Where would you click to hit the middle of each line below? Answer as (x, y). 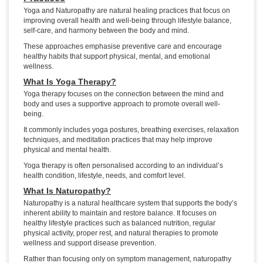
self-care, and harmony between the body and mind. (107, 31)
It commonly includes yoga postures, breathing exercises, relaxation (131, 130)
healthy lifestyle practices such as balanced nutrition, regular (119, 223)
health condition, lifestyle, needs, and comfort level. (104, 176)
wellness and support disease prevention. (90, 243)
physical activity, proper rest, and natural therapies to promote (121, 233)
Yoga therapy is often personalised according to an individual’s (123, 166)
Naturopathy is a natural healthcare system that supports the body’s (130, 203)
